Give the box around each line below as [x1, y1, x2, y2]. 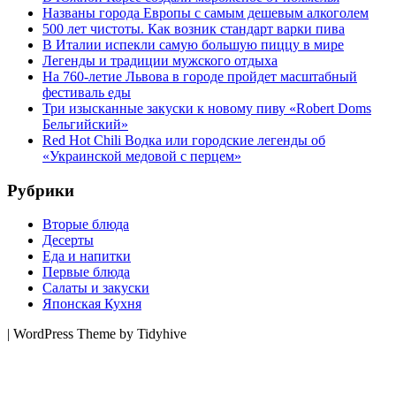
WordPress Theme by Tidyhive [10, 326, 187, 342]
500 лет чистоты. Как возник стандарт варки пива [42, 20, 345, 36]
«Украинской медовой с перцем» [42, 148, 241, 164]
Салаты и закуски [42, 280, 149, 296]
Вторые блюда [42, 217, 129, 232]
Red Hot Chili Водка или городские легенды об [42, 132, 325, 148]
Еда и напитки [42, 248, 131, 264]
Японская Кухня [42, 296, 141, 312]
